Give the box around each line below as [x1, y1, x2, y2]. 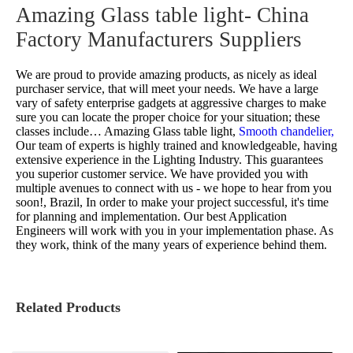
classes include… [16, 124, 102, 139]
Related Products [16, 299, 121, 316]
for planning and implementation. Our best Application [16, 210, 287, 224]
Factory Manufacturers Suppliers [16, 28, 302, 52]
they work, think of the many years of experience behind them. [16, 238, 327, 252]
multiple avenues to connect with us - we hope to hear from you [16, 181, 332, 195]
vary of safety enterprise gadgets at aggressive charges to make [16, 96, 326, 110]
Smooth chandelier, [239, 124, 334, 139]
